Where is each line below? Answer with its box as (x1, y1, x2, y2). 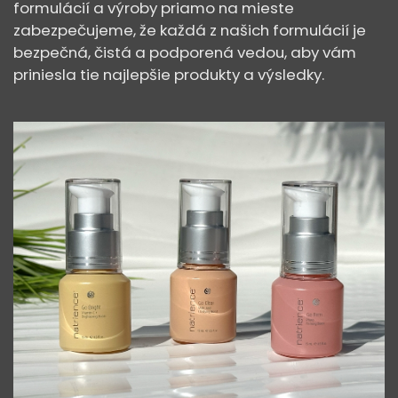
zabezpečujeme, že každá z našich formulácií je (13, 20, 366, 41)
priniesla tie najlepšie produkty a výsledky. (13, 64, 324, 85)
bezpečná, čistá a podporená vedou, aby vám (13, 42, 356, 63)
